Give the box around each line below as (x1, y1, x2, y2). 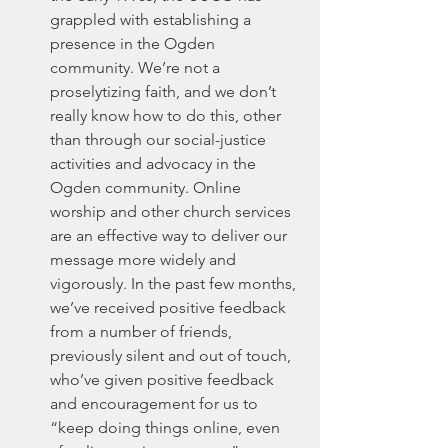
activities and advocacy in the (50, 154, 260, 173)
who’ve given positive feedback (50, 370, 278, 389)
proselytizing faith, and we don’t (50, 82, 280, 101)
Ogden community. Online (50, 178, 245, 197)
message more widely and (50, 250, 240, 269)
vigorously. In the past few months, (50, 274, 300, 293)
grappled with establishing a (50, 10, 255, 29)
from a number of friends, (50, 322, 236, 341)
